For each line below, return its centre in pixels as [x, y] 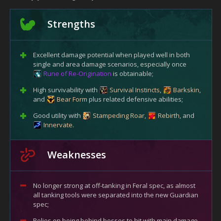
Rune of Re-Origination [77, 73]
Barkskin [186, 90]
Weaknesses [77, 154]
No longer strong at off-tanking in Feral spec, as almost [114, 185]
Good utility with [58, 115]
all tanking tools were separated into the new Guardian [116, 195]
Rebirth [169, 115]
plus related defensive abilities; [135, 99]
